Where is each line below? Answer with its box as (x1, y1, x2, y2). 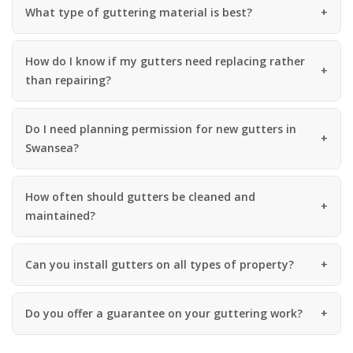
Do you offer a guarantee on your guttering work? (25, 305, 303, 321)
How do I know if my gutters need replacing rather (25, 53, 305, 69)
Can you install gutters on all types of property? (25, 256, 294, 272)
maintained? (25, 207, 95, 223)
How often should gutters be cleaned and (25, 188, 255, 204)
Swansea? (25, 139, 79, 155)
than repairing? (25, 72, 111, 87)
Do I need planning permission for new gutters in (25, 121, 296, 136)
